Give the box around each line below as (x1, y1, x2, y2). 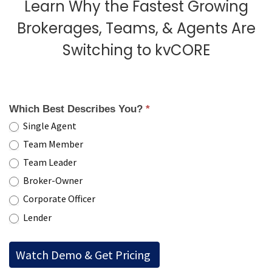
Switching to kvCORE (62, 39, 210, 60)
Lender (21, 211, 52, 223)
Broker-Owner (21, 174, 83, 187)
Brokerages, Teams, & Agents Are (16, 18, 256, 38)
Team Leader (21, 156, 76, 169)
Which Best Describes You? (9, 103, 146, 115)
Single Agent (21, 119, 76, 132)
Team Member (21, 138, 83, 151)
